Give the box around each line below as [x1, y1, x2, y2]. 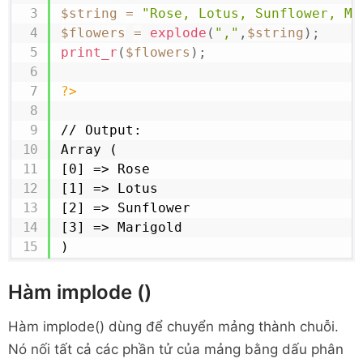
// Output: [60, 122, 142, 138]
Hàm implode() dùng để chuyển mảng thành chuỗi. [8, 318, 339, 335]
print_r [60, 45, 117, 60]
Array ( [60, 142, 126, 157]
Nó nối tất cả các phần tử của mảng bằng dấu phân [8, 341, 344, 357]
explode [149, 25, 207, 41]
